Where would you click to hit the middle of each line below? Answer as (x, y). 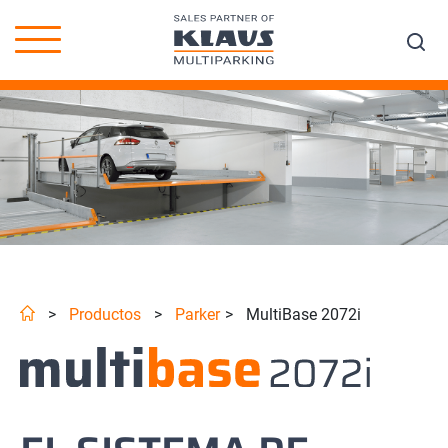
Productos (105, 315)
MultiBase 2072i (299, 315)
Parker (197, 315)
